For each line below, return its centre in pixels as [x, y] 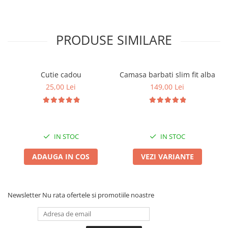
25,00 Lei [61, 87]
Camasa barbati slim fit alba [167, 74]
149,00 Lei [167, 87]
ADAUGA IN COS [61, 156]
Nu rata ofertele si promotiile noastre [98, 195]
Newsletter [25, 195]
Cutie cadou [61, 74]
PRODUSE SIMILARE [114, 39]
